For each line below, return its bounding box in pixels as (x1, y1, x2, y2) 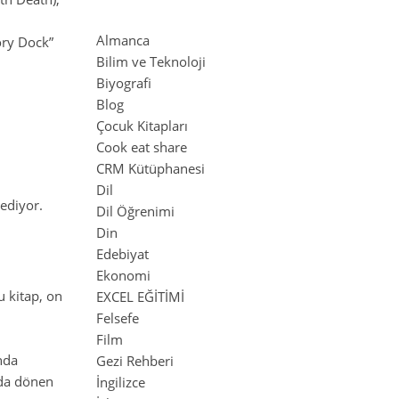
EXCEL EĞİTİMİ (96, 288, 184, 305)
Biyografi (96, 74, 151, 92)
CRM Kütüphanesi (96, 159, 205, 177)
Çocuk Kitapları (96, 117, 188, 134)
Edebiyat (96, 245, 149, 263)
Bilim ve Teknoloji (96, 53, 206, 70)
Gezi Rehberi (96, 352, 174, 370)
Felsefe (96, 309, 139, 327)
